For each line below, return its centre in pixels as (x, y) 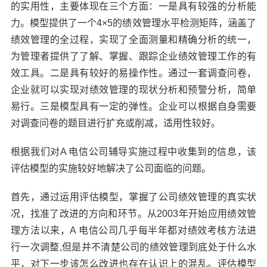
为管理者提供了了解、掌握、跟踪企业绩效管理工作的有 (133, 56)
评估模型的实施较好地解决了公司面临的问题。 (111, 168)
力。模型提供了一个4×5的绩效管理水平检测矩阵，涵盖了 (133, 23)
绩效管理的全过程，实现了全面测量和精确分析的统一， (133, 39)
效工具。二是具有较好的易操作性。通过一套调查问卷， (133, 73)
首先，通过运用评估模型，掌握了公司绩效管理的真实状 (133, 197)
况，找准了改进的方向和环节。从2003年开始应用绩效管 (133, 213)
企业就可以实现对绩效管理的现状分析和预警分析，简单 (133, 89)
